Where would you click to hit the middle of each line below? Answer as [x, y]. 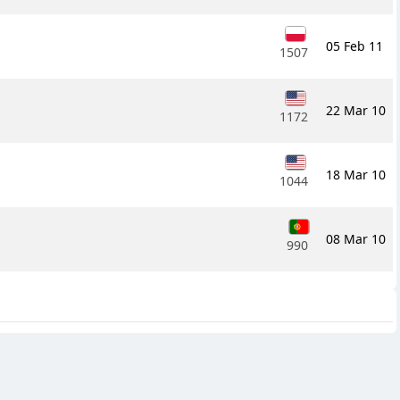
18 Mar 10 [356, 175]
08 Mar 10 [356, 239]
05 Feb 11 [354, 46]
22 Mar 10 [356, 111]
